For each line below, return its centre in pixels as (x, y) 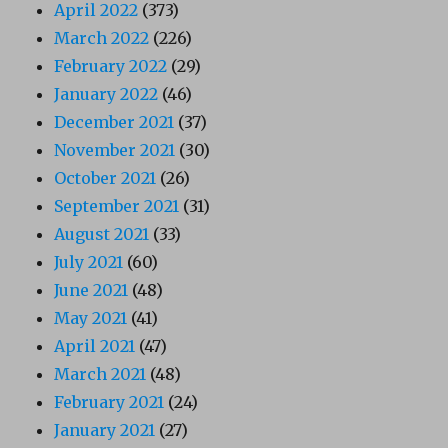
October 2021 (105, 178)
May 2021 (91, 318)
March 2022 (102, 38)
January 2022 (106, 94)
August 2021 (102, 234)
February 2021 (109, 402)
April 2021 (95, 346)
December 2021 (114, 122)
